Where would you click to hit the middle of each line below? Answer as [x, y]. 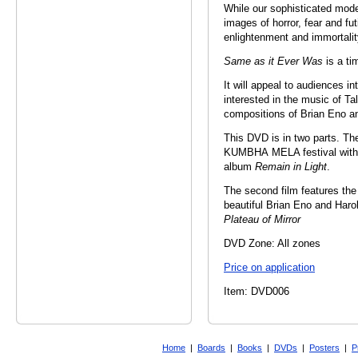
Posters [324, 348]
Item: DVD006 [257, 292]
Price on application [269, 268]
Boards [211, 348]
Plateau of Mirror [262, 220]
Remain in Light [291, 167]
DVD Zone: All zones [272, 244]
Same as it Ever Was [273, 62]
